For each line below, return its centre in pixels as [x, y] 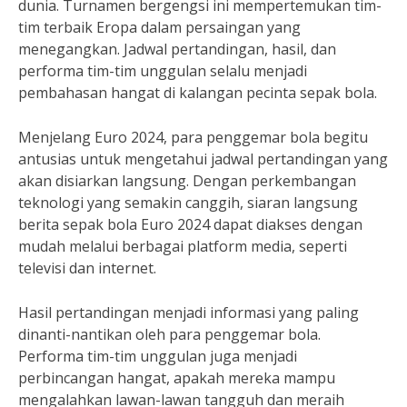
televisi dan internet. [87, 268]
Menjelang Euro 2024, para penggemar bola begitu [193, 137]
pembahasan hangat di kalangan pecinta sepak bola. [198, 93]
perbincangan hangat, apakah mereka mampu [177, 378]
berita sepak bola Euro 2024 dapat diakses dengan [190, 224]
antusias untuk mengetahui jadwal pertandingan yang [203, 159]
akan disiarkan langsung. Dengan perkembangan [187, 181]
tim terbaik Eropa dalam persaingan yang [159, 27]
